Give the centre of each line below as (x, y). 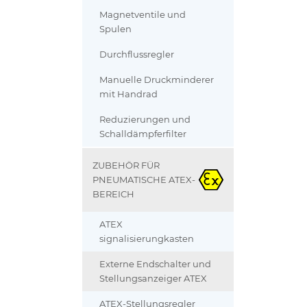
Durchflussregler (137, 55)
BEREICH (114, 195)
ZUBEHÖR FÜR (126, 166)
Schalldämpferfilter (143, 134)
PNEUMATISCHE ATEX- (144, 180)
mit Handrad (129, 95)
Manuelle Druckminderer (157, 80)
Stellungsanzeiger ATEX (153, 279)
